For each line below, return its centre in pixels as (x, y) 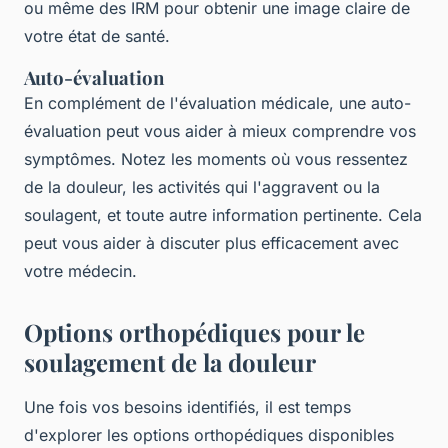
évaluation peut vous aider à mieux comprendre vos (220, 131)
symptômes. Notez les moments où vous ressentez (216, 159)
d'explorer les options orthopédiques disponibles (209, 435)
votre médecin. (80, 271)
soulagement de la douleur (170, 362)
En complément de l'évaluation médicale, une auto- (217, 103)
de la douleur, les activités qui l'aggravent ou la (202, 187)
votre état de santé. (97, 36)
